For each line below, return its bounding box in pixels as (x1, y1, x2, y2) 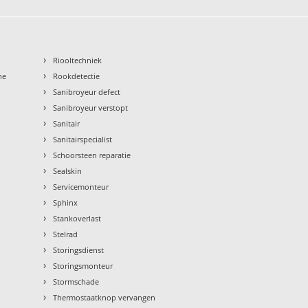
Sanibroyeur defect (53, 87, 121, 98)
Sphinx (53, 197, 78, 208)
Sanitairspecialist (53, 134, 113, 145)
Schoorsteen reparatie (53, 150, 131, 161)
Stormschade (53, 276, 100, 287)
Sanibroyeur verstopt (53, 102, 129, 113)
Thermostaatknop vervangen (53, 292, 156, 303)
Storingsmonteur (53, 261, 113, 272)
